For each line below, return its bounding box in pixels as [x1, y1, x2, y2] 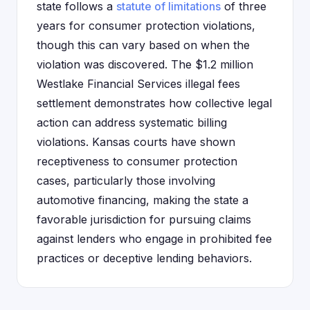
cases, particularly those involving [37, 174, 215, 188]
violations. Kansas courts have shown [37, 135, 235, 149]
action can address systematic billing [37, 116, 227, 129]
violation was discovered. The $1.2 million [37, 57, 253, 71]
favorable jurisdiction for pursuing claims [37, 212, 251, 226]
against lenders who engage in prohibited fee [37, 232, 272, 246]
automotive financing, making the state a [37, 193, 248, 207]
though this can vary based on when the [37, 38, 250, 52]
